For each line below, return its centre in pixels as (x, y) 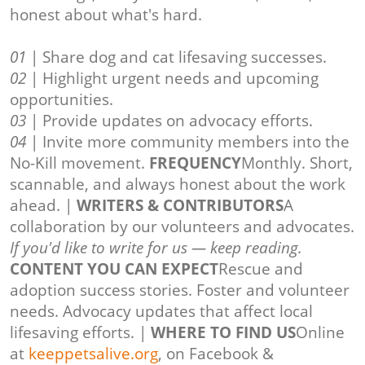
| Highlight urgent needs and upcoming (172, 79)
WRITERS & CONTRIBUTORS (180, 206)
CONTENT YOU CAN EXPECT (114, 269)
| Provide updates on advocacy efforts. (169, 121)
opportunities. (62, 100)
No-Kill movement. (79, 163)
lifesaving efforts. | (80, 333)
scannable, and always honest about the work (178, 185)
